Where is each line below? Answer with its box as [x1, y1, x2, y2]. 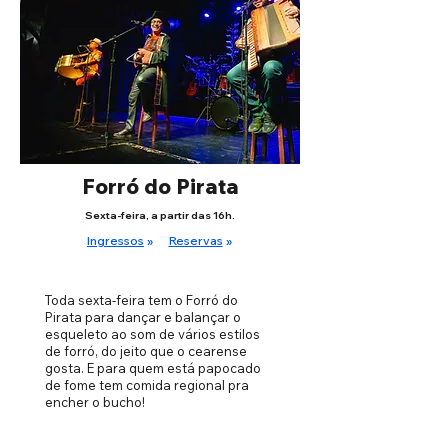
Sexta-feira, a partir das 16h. [85, 209, 235, 222]
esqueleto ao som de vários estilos [45, 326, 260, 342]
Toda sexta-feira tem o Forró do [45, 292, 238, 308]
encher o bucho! [45, 394, 145, 410]
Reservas [168, 233, 223, 248]
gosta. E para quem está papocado [45, 360, 261, 376]
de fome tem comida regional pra [45, 377, 249, 393]
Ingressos [87, 233, 144, 248]
